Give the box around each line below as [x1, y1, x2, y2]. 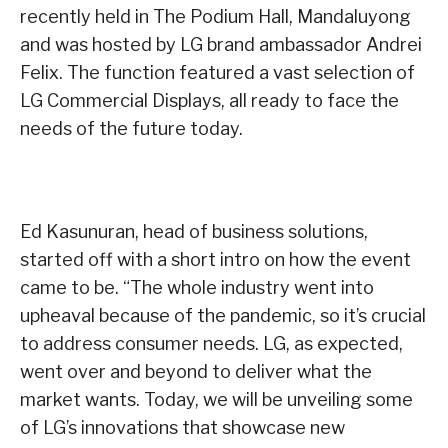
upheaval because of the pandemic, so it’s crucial [20, 305, 426, 327]
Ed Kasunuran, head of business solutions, [20, 221, 368, 243]
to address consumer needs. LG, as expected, [20, 333, 403, 355]
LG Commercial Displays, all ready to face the [20, 90, 399, 112]
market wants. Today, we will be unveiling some [20, 389, 413, 411]
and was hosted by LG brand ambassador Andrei [20, 34, 422, 56]
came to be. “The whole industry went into [20, 277, 374, 299]
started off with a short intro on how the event [20, 249, 411, 271]
